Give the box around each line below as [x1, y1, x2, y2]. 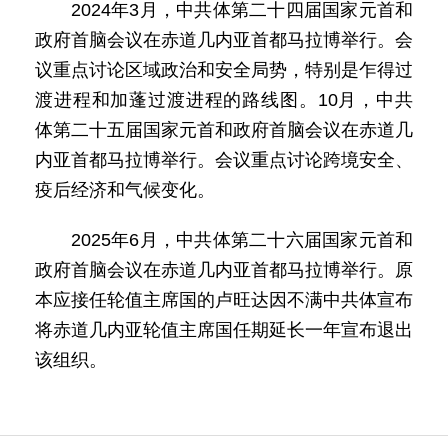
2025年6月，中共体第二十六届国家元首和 [71, 230, 413, 250]
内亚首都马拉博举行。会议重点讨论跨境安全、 [35, 150, 413, 170]
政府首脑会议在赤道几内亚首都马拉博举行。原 [35, 260, 413, 280]
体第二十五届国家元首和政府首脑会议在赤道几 [35, 120, 413, 140]
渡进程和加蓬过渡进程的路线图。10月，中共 [35, 90, 413, 110]
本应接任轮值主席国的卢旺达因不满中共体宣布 [35, 290, 413, 310]
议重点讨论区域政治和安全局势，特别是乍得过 [35, 60, 413, 80]
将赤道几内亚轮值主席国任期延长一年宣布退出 [35, 320, 413, 340]
